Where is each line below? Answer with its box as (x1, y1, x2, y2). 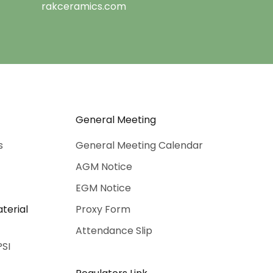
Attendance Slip (75, 223, 152, 238)
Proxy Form (75, 202, 130, 216)
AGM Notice (75, 159, 132, 174)
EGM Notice (75, 180, 131, 195)
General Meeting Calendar (75, 138, 203, 152)
